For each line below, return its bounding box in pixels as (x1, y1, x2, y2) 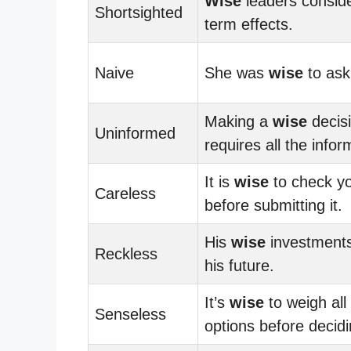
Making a (204, 112, 273, 130)
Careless (95, 184, 156, 202)
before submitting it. (204, 196, 342, 214)
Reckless (95, 244, 157, 262)
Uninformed (95, 124, 175, 142)
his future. (204, 256, 274, 274)
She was (204, 63, 269, 81)
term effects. (204, 15, 293, 33)
